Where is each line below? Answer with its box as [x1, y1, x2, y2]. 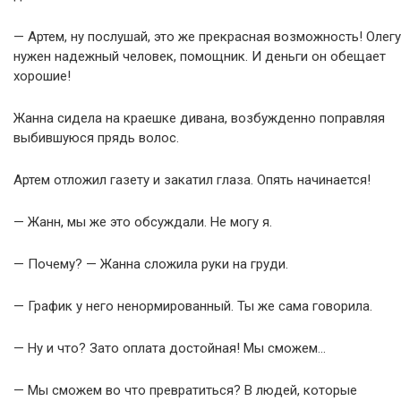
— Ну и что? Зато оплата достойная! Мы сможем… [13, 339, 326, 356]
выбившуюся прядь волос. [13, 129, 179, 146]
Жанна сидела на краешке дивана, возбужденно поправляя [13, 109, 385, 126]
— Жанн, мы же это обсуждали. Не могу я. [13, 213, 272, 230]
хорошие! [13, 67, 71, 84]
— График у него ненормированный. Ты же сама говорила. [13, 297, 372, 314]
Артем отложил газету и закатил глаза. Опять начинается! [13, 171, 371, 188]
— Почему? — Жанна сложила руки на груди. [13, 255, 288, 272]
